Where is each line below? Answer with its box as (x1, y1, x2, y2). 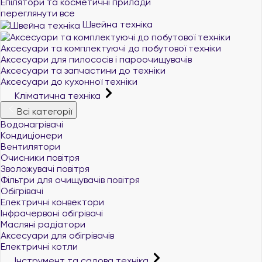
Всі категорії (17, 106, 72, 117)
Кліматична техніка (12, 90, 103, 101)
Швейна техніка (80, 19, 153, 30)
